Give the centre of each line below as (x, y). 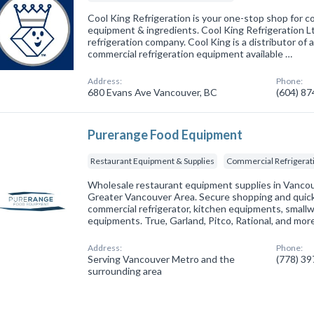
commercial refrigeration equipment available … (190, 53)
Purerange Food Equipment (165, 134)
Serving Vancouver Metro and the (162, 259)
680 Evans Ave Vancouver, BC (153, 92)
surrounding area (125, 271)
